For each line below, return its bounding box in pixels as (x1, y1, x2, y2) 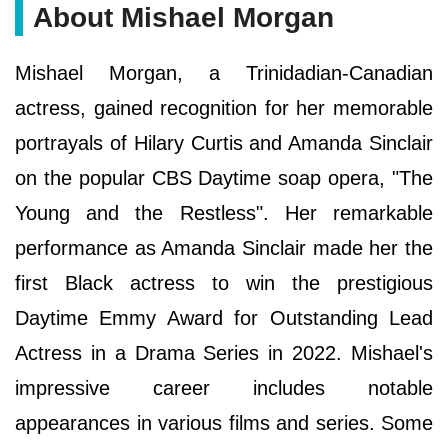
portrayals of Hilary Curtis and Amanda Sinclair (15, 131, 433, 154)
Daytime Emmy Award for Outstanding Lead (15, 306, 433, 329)
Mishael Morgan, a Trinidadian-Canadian (15, 61, 433, 84)
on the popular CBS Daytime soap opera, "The (15, 166, 433, 189)
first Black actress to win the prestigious (15, 271, 433, 294)
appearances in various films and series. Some (15, 411, 433, 434)
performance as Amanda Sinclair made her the (15, 236, 433, 259)
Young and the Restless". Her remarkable (15, 201, 433, 224)
